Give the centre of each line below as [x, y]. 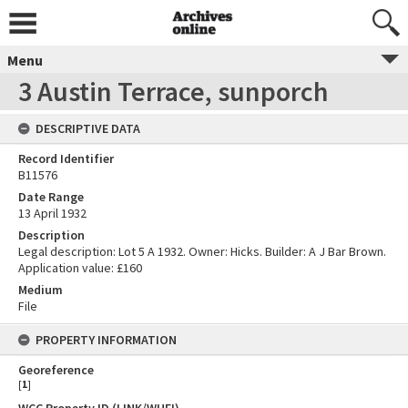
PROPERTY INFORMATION [106, 340]
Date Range [51, 197]
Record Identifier [66, 158]
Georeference [56, 370]
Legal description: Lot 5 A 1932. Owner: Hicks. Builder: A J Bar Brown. [202, 251]
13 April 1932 [52, 213]
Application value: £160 [80, 268]
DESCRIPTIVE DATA [88, 128]
